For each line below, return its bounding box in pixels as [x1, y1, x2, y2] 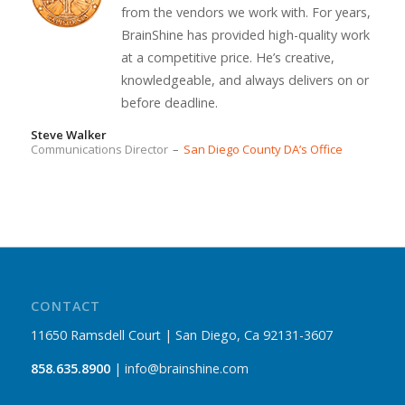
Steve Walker [30, 126, 107, 143]
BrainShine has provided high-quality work [120, 26, 370, 44]
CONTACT [30, 297, 100, 316]
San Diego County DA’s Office [183, 140, 343, 157]
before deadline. [120, 94, 218, 112]
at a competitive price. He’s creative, [120, 49, 334, 67]
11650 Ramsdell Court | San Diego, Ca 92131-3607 [30, 326, 333, 344]
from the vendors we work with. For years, [120, 4, 371, 22]
